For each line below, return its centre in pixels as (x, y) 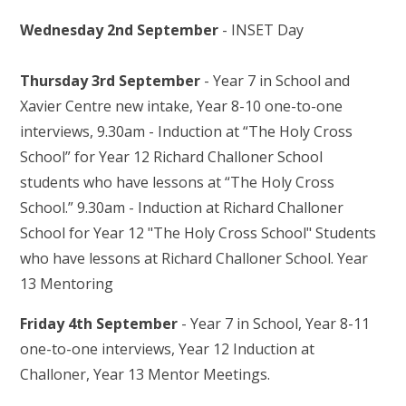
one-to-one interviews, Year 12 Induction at (168, 348)
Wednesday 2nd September (120, 29)
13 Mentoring (136, 283)
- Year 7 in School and (275, 80)
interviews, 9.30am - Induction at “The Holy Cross (187, 131)
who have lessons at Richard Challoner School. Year (194, 258)
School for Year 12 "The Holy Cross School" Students (198, 232)
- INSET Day (261, 29)
